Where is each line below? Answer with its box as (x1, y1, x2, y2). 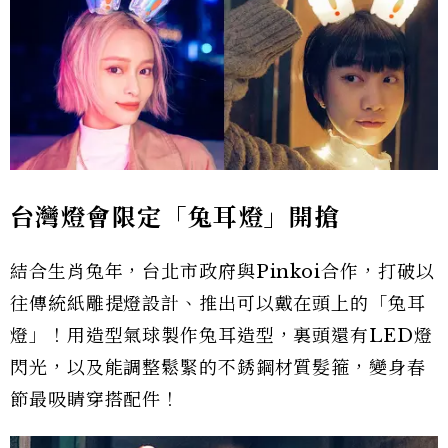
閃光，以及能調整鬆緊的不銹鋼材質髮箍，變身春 (10, 356, 426, 379)
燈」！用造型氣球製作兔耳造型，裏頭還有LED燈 (10, 324, 433, 347)
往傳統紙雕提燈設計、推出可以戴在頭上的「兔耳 (10, 292, 426, 315)
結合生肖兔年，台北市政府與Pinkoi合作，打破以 (10, 260, 435, 283)
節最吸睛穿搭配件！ (10, 388, 181, 411)
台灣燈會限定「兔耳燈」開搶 (10, 202, 341, 232)
